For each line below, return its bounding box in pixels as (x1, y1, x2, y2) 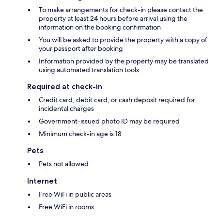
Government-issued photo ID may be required (39, 117, 180, 126)
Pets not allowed (39, 159, 89, 169)
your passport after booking (39, 44, 123, 53)
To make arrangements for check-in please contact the (39, 5, 203, 15)
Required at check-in (27, 82, 102, 92)
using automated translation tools (39, 65, 139, 75)
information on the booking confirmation (39, 23, 161, 32)
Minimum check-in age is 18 (39, 129, 122, 139)
